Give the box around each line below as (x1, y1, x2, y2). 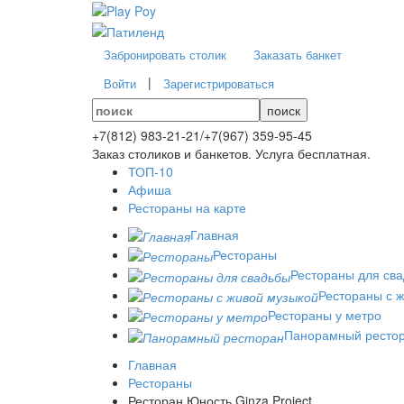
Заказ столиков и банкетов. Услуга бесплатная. (92, 143, 371, 162)
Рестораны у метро (268, 305, 381, 324)
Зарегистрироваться (163, 74, 274, 92)
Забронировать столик (104, 45, 226, 63)
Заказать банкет (253, 45, 342, 63)
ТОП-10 (128, 161, 173, 180)
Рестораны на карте (128, 197, 246, 216)
